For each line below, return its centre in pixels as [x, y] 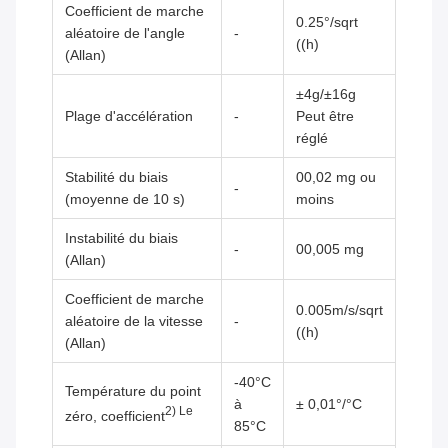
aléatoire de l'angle [125, 33]
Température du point [133, 391]
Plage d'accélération [129, 116]
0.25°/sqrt [327, 22]
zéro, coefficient [115, 416]
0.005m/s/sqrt [339, 310]
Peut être [325, 116]
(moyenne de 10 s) [125, 199]
